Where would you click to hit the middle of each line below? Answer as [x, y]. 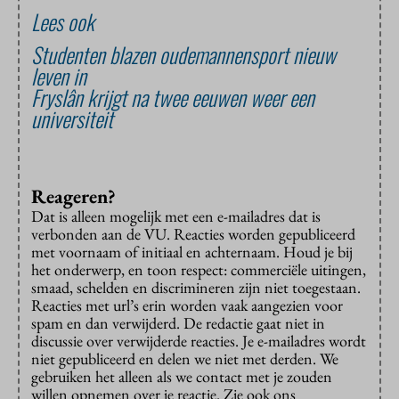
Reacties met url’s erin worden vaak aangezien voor [187, 305]
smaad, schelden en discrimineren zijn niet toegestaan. [196, 288]
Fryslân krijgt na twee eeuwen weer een [173, 98]
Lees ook [63, 22]
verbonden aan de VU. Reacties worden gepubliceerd [193, 234]
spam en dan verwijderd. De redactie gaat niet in [178, 323]
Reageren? [73, 197]
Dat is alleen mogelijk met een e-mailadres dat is [176, 216]
